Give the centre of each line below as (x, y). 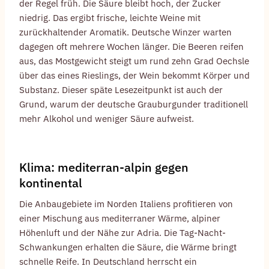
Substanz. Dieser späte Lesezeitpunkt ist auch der (121, 89)
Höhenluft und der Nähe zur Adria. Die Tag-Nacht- (122, 232)
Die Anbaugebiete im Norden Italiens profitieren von (126, 204)
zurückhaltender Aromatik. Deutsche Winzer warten (125, 32)
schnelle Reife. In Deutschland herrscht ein (108, 261)
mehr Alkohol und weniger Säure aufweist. (107, 118)
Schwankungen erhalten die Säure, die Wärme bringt (128, 247)
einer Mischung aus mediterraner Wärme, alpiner (120, 218)
